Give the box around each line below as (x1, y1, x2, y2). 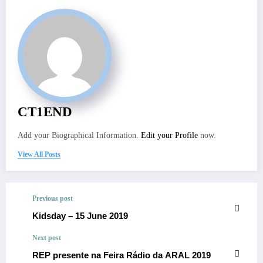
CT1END (18, 104, 72, 120)
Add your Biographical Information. (18, 131, 141, 140)
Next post (32, 234, 61, 242)
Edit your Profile (141, 131, 198, 140)
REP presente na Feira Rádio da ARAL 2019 (32, 250, 211, 261)
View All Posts (18, 150, 60, 159)
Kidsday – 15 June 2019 (32, 211, 128, 221)
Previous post (32, 194, 73, 203)
